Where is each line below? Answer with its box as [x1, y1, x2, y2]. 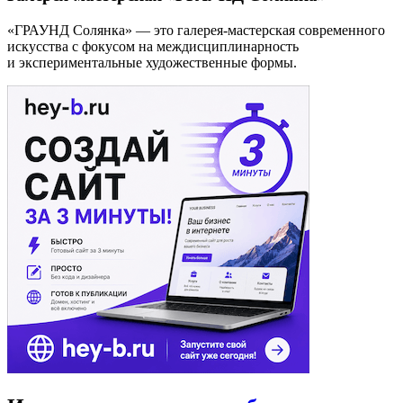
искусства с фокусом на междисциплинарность [7, 39, 299, 55]
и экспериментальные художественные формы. [7, 55, 297, 71]
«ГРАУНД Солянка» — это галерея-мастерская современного [7, 22, 385, 39]
